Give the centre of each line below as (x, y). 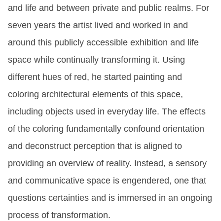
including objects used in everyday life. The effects (107, 111)
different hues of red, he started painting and (95, 77)
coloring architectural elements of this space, (95, 94)
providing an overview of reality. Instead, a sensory (107, 163)
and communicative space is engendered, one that (107, 180)
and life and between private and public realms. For (109, 8)
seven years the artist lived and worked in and (98, 25)
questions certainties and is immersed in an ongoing (110, 198)
